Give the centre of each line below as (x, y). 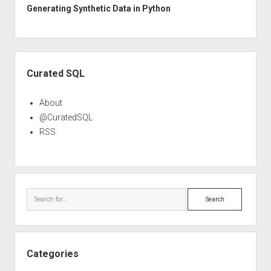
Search (201, 194)
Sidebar (32, 58)
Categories (52, 253)
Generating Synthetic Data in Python (98, 8)
